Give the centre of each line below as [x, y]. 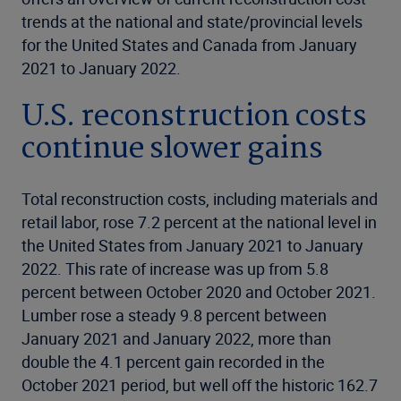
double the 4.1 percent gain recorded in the [173, 362]
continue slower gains [172, 149]
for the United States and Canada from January [189, 45]
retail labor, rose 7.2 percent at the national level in [199, 222]
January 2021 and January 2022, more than [176, 338]
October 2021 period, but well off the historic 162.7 [200, 385]
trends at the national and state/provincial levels [192, 21]
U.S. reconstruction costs [194, 117]
